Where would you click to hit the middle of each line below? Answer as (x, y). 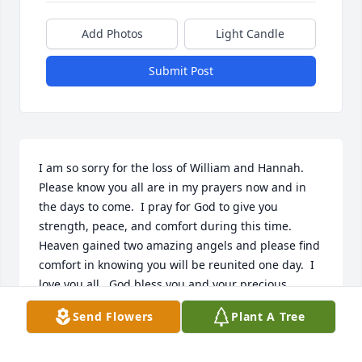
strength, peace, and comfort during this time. (165, 226)
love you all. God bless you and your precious (163, 284)
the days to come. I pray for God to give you (158, 207)
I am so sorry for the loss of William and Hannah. (171, 168)
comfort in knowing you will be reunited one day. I (177, 265)
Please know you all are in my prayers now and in (173, 187)
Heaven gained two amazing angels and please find (179, 246)
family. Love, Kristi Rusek (110, 304)
